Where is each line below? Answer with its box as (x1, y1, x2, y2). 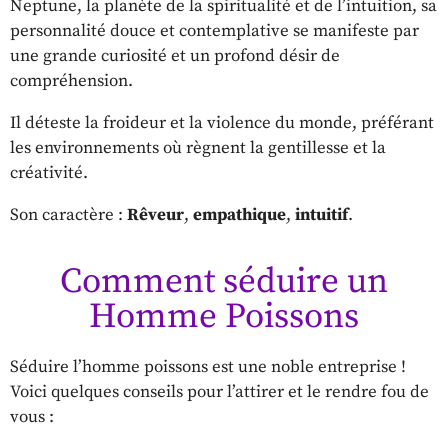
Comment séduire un (60, 260, 388, 305)
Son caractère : (10, 204, 127, 227)
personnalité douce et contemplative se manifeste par (10, 20, 419, 43)
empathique (193, 204, 286, 227)
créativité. (10, 162, 88, 185)
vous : (10, 406, 54, 429)
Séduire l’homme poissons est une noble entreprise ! (10, 356, 406, 379)
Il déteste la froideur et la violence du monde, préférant (10, 112, 434, 135)
